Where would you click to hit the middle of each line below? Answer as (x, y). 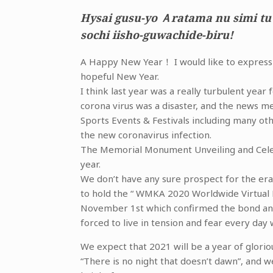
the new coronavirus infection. (146, 135)
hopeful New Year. (120, 76)
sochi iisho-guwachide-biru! (157, 35)
